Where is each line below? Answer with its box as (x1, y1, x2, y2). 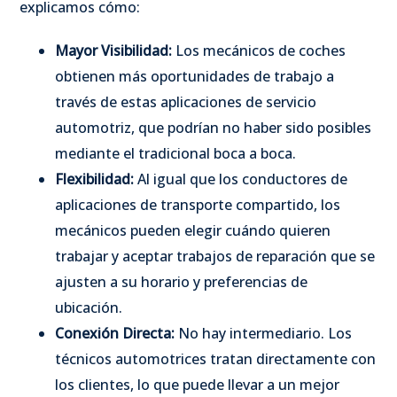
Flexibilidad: (55, 168, 134, 189)
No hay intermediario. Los (175, 323, 352, 343)
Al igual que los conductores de (134, 168, 347, 189)
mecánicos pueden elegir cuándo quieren (55, 220, 331, 240)
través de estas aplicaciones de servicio (55, 91, 316, 112)
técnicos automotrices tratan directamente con (55, 348, 376, 369)
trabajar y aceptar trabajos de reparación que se (55, 245, 375, 266)
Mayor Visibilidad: (55, 40, 172, 60)
